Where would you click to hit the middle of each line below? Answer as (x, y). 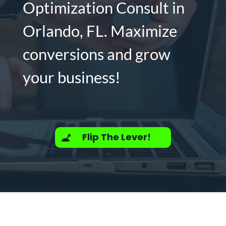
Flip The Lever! (116, 137)
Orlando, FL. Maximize (100, 31)
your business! (71, 77)
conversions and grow (96, 54)
